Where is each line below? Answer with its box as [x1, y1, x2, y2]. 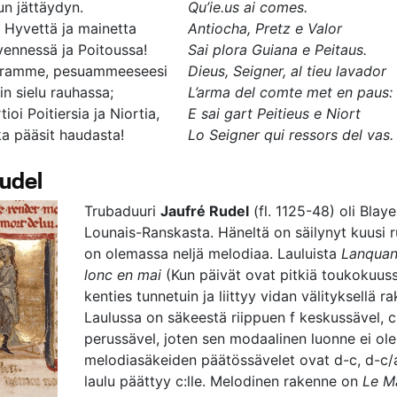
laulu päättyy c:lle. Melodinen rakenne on [84, 372, 362, 390]
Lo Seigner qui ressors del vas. [188, 126, 393, 144]
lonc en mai [84, 266, 161, 284]
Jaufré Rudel [160, 202, 249, 220]
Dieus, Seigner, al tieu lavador [188, 62, 386, 80]
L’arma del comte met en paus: [188, 83, 393, 101]
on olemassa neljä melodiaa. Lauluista [84, 245, 341, 262]
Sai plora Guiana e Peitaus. [188, 41, 367, 58]
